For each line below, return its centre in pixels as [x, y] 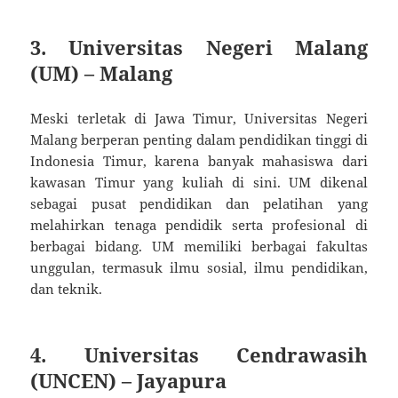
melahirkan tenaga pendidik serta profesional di [199, 225]
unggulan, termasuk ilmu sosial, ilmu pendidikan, [199, 268]
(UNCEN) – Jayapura [129, 381]
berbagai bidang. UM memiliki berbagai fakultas [199, 247]
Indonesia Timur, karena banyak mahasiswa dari [199, 161]
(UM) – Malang [102, 73]
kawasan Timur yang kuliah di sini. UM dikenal [199, 183]
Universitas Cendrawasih [226, 355]
